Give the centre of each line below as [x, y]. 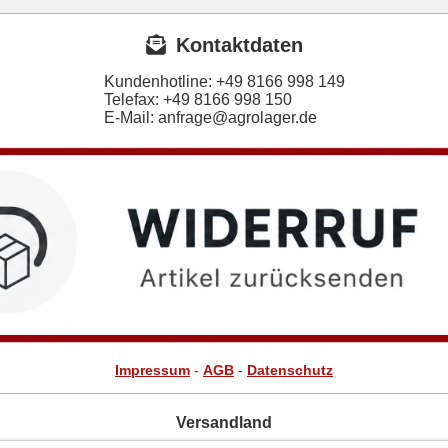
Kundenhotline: [159, 82]
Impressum [152, 370]
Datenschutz [290, 370]
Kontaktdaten [239, 44]
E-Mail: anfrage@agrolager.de [210, 118]
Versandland [224, 423]
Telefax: [133, 100]
